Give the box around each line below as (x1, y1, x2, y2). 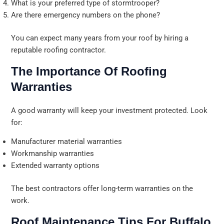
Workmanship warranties (11, 149, 94, 158)
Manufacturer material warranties (11, 137, 122, 146)
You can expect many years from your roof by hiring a (11, 33, 189, 42)
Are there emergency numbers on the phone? (11, 10, 160, 20)
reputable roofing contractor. (11, 45, 106, 54)
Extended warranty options (11, 161, 100, 170)
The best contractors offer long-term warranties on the (11, 183, 193, 193)
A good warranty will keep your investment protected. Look (11, 105, 208, 115)
